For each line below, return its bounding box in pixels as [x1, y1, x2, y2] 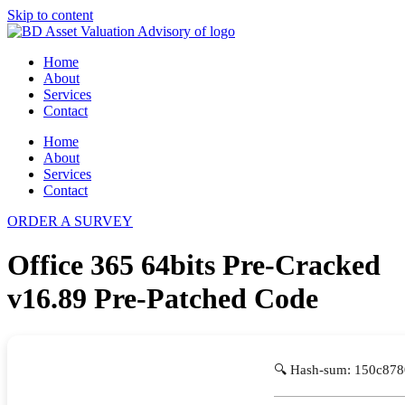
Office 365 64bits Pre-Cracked [7, 249, 381, 282]
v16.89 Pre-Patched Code [7, 282, 318, 316]
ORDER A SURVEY [7, 213, 133, 229]
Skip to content [7, 7, 93, 23]
